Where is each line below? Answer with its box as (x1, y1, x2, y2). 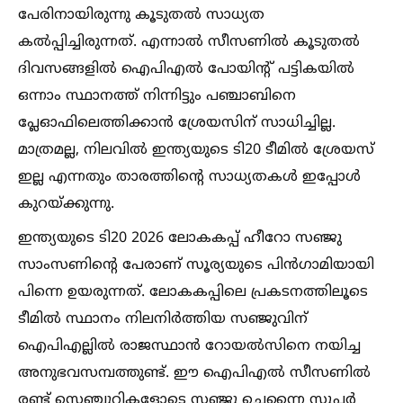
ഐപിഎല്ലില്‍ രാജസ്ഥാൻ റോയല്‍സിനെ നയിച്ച (18, 337, 361, 355)
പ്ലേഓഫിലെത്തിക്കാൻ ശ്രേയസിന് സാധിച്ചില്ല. (18, 114, 336, 132)
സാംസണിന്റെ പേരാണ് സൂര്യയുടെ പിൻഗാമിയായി (18, 256, 374, 274)
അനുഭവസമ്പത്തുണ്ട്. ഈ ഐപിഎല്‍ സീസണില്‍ (18, 364, 371, 382)
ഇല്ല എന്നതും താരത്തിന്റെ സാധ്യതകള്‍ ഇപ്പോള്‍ (18, 168, 361, 186)
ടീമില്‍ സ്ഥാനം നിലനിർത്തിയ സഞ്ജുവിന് (18, 310, 308, 328)
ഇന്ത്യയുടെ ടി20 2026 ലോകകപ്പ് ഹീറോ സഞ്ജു (18, 229, 342, 247)
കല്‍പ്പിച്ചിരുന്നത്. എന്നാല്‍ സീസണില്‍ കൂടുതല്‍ (18, 33, 360, 51)
